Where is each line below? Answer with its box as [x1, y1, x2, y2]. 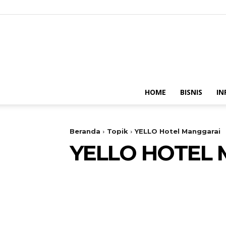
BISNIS [180, 87, 202, 97]
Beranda [70, 127, 100, 135]
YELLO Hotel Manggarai [135, 127, 220, 135]
